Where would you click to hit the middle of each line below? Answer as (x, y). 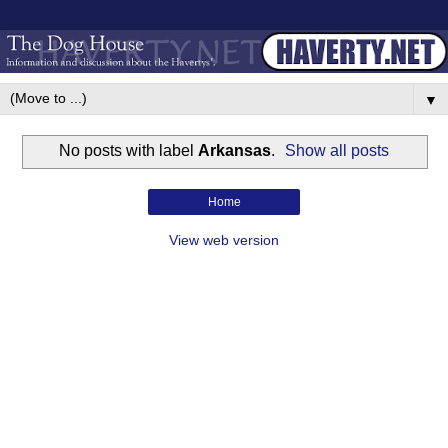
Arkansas (234, 150)
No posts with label (128, 150)
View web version (224, 239)
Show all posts (337, 150)
